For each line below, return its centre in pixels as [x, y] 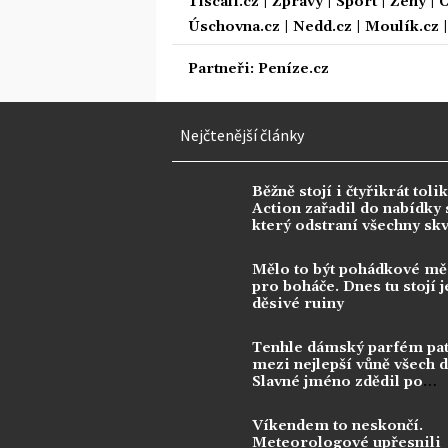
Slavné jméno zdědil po [337, 381]
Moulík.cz [402, 26]
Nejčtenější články [242, 134]
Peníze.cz [293, 68]
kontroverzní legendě [332, 398]
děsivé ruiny [298, 303]
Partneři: [223, 68]
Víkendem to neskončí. [337, 425]
